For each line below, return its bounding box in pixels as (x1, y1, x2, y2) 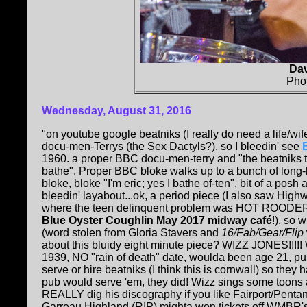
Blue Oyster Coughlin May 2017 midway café (42, 214, 272, 227)
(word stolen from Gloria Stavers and (42, 227, 221, 239)
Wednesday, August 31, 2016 (42, 105, 191, 117)
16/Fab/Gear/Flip (221, 227, 304, 239)
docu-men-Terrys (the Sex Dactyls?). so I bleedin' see (42, 140, 302, 153)
